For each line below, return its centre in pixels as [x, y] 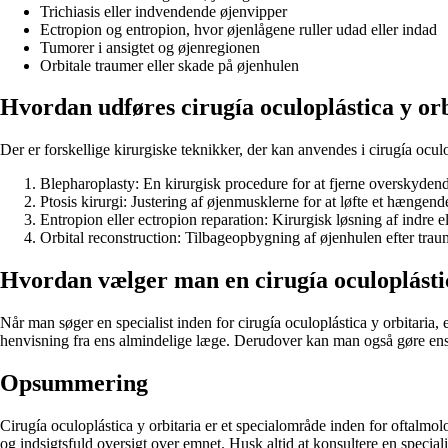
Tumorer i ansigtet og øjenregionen [150, 47]
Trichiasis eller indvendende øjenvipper [163, 11]
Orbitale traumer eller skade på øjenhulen [169, 65]
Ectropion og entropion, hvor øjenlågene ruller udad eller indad [238, 29]
